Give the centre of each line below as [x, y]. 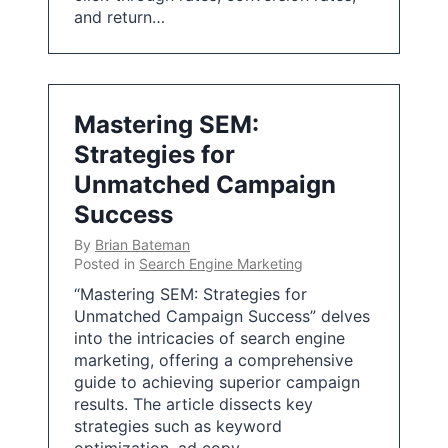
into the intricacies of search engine [209, 338]
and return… [119, 17]
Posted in [106, 263]
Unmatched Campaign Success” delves [222, 316]
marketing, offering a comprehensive [213, 360]
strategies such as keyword [178, 426]
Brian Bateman [142, 244]
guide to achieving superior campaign [217, 382]
